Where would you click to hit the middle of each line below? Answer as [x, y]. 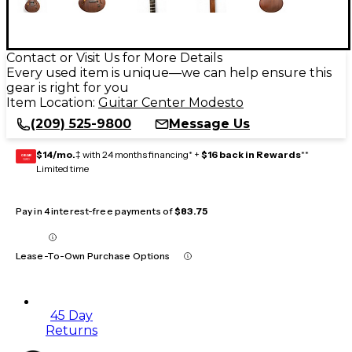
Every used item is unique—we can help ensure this [169, 72]
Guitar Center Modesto [171, 102]
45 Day [71, 315]
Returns [71, 330]
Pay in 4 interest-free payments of [95, 211]
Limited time [62, 168]
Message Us [209, 123]
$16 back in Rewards [251, 154]
